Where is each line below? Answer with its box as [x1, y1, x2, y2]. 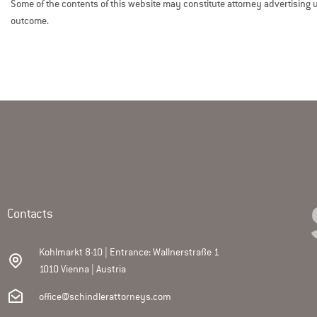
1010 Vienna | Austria [39, 263, 126, 275]
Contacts [7, 206, 53, 221]
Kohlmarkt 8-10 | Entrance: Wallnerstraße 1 [39, 246, 219, 258]
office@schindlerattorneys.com [39, 290, 171, 303]
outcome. [11, 15, 49, 27]
